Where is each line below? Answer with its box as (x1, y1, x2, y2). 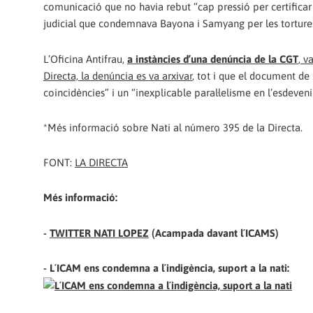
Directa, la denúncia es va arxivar (43, 69, 192, 82)
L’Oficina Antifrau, (43, 52, 127, 65)
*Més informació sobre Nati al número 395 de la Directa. (43, 121, 303, 133)
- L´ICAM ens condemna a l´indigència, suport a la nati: (43, 261, 289, 274)
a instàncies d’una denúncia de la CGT (127, 52, 298, 65)
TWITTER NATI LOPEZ (50, 226, 149, 239)
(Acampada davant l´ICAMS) (149, 226, 279, 239)
